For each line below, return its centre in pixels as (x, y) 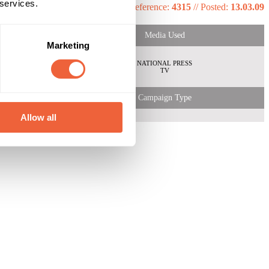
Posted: (216, 7)
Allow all (38, 117)
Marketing (68, 45)
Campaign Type (165, 98)
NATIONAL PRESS (165, 63)
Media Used (165, 35)
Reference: (150, 7)
